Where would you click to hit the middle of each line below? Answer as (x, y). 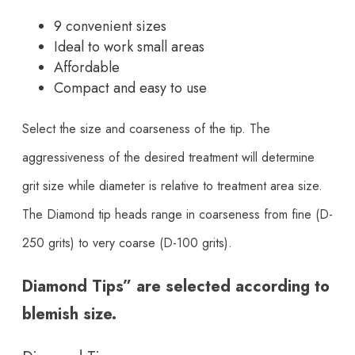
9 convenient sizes (110, 27)
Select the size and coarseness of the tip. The (146, 129)
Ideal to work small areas (129, 47)
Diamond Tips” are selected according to (176, 287)
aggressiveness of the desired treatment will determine (168, 158)
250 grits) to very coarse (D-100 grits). (127, 243)
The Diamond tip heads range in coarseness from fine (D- (177, 215)
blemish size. (69, 315)
